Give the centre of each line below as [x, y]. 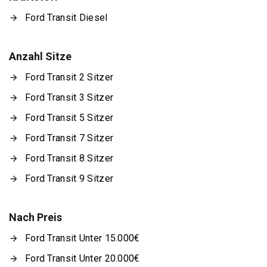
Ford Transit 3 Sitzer [69, 97]
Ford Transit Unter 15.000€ [83, 238]
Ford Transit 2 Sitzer [69, 77]
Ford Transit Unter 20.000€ [83, 258]
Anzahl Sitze [40, 56]
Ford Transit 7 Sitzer [69, 138]
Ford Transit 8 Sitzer [69, 158]
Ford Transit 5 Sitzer [69, 117]
